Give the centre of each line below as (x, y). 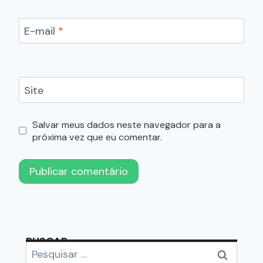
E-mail (41, 31)
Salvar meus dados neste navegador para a (126, 124)
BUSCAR (47, 241)
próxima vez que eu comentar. (97, 137)
